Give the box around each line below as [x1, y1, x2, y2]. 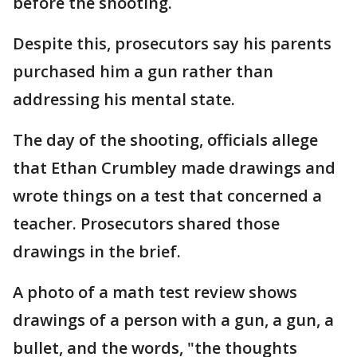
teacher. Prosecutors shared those [13, 212, 280, 234]
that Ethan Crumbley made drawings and [13, 156, 335, 178]
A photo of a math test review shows [13, 280, 297, 303]
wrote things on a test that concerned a [13, 184, 322, 206]
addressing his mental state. [13, 88, 235, 110]
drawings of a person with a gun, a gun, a [13, 308, 334, 331]
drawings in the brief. [13, 240, 181, 262]
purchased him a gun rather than [13, 60, 273, 82]
